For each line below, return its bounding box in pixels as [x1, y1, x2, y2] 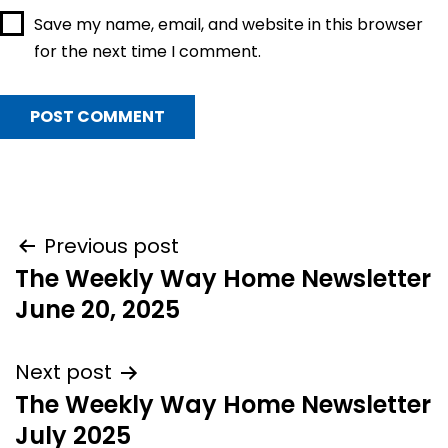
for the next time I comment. [33, 40, 261, 63]
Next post [15, 358, 112, 386]
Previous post [44, 232, 179, 260]
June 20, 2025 [15, 293, 180, 326]
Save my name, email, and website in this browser [33, 13, 423, 36]
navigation [14, 276, 162, 312]
